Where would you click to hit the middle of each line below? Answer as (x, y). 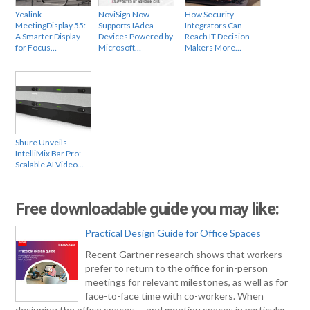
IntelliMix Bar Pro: (48, 153)
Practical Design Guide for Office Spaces (173, 232)
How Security (210, 14)
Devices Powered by (136, 36)
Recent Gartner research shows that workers (184, 254)
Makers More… (213, 47)
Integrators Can (214, 25)
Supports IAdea (126, 25)
